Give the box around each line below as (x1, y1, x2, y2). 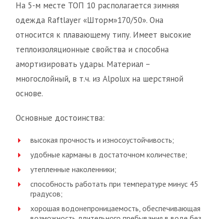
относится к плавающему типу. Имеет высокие (16, 29, 191, 41)
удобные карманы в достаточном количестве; (30, 150, 187, 160)
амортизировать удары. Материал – (16, 59, 150, 70)
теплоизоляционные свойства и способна (16, 44, 169, 55)
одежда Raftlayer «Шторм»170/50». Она (16, 15, 163, 26)
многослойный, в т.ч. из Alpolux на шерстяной (16, 73, 183, 85)
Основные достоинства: (16, 112, 105, 124)
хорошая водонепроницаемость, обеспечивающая (30, 203, 200, 214)
